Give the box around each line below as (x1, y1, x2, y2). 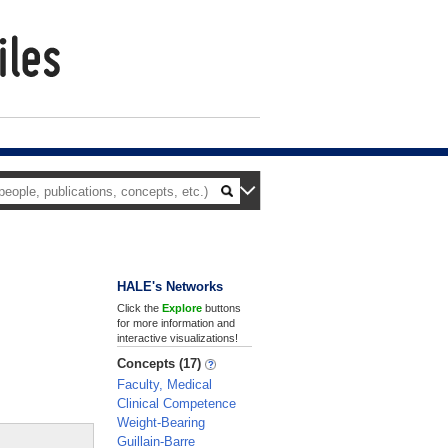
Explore (162, 302, 202, 314)
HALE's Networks (117, 279, 223, 294)
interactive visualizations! (117, 332, 238, 344)
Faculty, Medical (117, 377, 212, 392)
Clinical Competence (117, 396, 236, 411)
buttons (202, 302, 241, 314)
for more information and (117, 317, 235, 329)
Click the (117, 302, 162, 314)
